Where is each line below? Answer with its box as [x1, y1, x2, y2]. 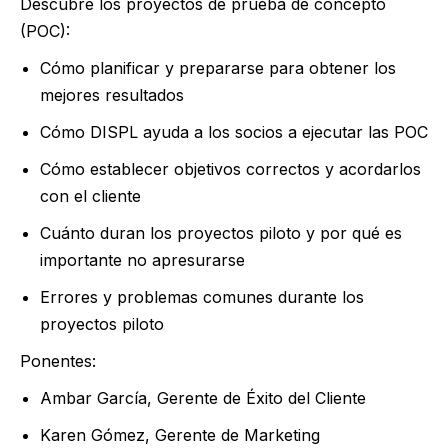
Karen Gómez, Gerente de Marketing [40, 425, 320, 445]
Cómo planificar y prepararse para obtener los [40, 58, 396, 78]
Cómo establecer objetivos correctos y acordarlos [40, 159, 421, 179]
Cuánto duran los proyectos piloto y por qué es [40, 223, 402, 243]
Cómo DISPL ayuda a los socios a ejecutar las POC [40, 122, 428, 142]
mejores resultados [40, 85, 184, 105]
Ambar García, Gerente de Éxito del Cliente [40, 388, 366, 408]
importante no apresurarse [40, 250, 245, 270]
